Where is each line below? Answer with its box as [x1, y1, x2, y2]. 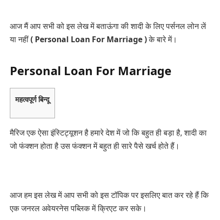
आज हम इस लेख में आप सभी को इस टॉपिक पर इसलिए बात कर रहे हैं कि [10, 189, 209, 200]
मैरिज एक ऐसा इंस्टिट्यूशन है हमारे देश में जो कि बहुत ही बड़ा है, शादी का [10, 127, 207, 138]
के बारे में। [147, 34, 177, 45]
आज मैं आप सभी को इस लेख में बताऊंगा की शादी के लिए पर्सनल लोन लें [10, 21, 206, 32]
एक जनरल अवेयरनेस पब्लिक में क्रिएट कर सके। [10, 202, 147, 214]
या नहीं [10, 34, 30, 45]
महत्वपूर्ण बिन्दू [15, 94, 50, 105]
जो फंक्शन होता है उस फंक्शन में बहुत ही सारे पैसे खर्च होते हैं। [10, 140, 180, 151]
